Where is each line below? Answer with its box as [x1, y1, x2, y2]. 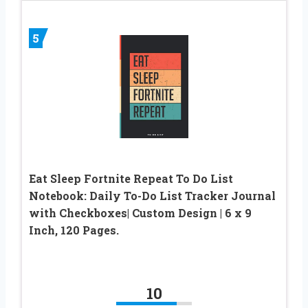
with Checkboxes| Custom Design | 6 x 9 [29, 205, 252, 220]
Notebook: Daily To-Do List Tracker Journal [29, 188, 276, 203]
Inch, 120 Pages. [29, 222, 119, 237]
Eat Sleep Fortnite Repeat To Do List [29, 170, 233, 186]
